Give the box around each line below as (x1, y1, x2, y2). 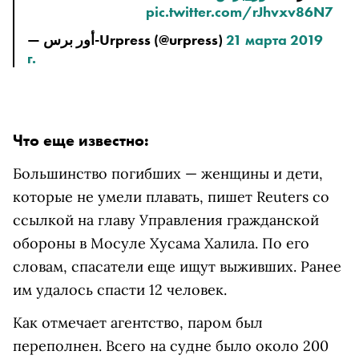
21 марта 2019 (226, 30, 323, 49)
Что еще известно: (13, 130, 149, 151)
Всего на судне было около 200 (106, 337, 329, 355)
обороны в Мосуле (13, 234, 150, 252)
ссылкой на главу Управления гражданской (13, 211, 319, 229)
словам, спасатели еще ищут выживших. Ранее (13, 257, 341, 276)
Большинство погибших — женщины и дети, (13, 164, 323, 183)
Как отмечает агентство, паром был (13, 313, 263, 332)
